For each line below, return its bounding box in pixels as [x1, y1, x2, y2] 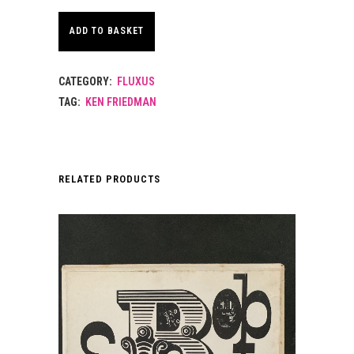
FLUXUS [117, 74, 155, 88]
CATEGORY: [58, 74, 115, 88]
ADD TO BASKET [70, 25, 144, 37]
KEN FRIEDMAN [85, 95, 156, 108]
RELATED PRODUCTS [58, 172, 160, 185]
